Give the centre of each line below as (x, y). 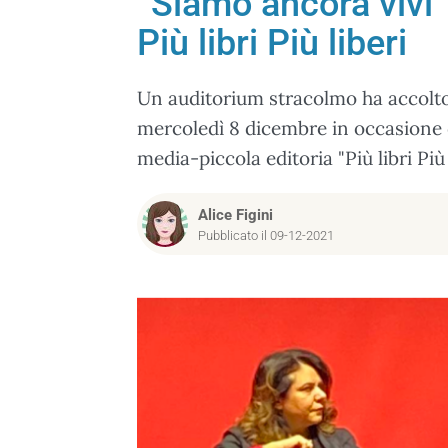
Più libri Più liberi (272, 43)
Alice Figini (235, 215)
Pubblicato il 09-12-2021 (266, 235)
